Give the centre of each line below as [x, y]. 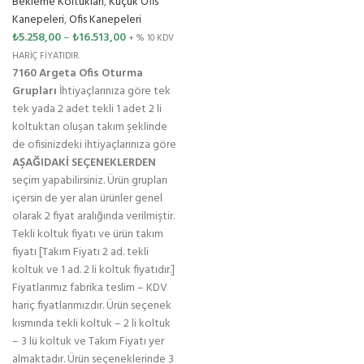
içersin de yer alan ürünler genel [87, 199]
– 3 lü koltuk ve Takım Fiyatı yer [88, 342]
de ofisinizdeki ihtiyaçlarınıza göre [94, 145]
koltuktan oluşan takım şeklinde [90, 127]
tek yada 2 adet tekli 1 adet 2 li [87, 109]
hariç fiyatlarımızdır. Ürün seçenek [92, 306]
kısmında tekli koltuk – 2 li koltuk [91, 324]
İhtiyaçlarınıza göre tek [114, 91]
